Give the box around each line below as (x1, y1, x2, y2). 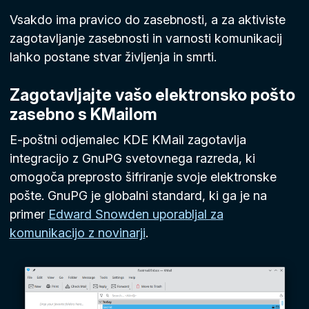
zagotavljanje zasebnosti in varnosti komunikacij (9, 30, 282, 46)
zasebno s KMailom (9, 103, 157, 124)
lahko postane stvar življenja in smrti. (9, 49, 217, 64)
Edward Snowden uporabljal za (48, 207, 223, 222)
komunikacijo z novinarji (9, 226, 146, 241)
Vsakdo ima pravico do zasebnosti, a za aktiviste (9, 12, 286, 27)
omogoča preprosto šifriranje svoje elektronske (9, 170, 277, 185)
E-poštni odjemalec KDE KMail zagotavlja (9, 132, 246, 148)
